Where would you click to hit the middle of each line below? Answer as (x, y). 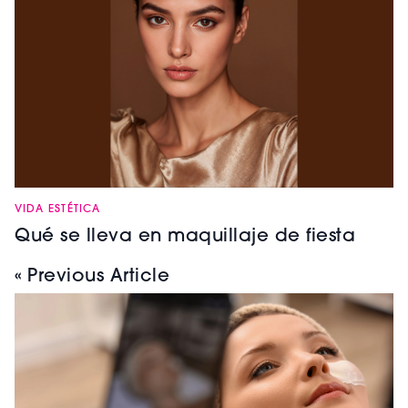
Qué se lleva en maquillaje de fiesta (185, 237)
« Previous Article (92, 277)
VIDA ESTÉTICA (58, 210)
